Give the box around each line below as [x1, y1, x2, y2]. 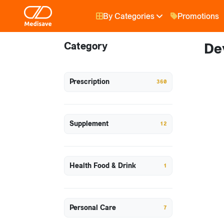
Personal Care [69, 202, 116, 213]
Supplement [69, 118, 108, 129]
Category [64, 39, 107, 53]
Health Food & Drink [69, 160, 136, 171]
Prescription [69, 77, 109, 87]
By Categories [103, 10, 154, 22]
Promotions [177, 10, 219, 22]
